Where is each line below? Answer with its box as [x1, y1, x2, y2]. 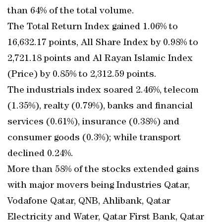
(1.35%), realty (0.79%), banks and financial [7, 102, 193, 111]
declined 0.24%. [7, 149, 73, 159]
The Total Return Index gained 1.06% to [7, 22, 178, 32]
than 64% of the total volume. [7, 6, 134, 16]
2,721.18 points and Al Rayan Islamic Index [7, 54, 193, 64]
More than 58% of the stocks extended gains [7, 165, 199, 175]
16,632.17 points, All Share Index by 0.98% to [7, 38, 198, 48]
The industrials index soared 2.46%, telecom [7, 86, 199, 96]
